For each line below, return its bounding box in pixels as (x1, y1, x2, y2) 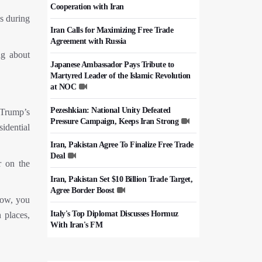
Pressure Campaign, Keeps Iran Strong (50, 117, 178, 126)
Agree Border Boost (50, 186, 114, 195)
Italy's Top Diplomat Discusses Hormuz (50, 209, 178, 218)
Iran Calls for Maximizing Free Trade (50, 26, 173, 35)
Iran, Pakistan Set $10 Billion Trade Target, (50, 175, 192, 184)
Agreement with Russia (50, 37, 126, 46)
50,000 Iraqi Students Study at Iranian (50, 244, 177, 253)
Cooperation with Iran (50, 2, 124, 11)
